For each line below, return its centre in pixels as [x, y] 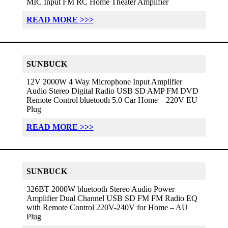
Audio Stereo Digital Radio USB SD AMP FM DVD [112, 91]
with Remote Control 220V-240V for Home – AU [107, 207]
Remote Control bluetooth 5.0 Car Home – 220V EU [112, 100]
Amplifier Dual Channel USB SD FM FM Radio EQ [112, 198]
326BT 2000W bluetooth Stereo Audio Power [100, 189]
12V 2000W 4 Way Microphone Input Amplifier [104, 81]
